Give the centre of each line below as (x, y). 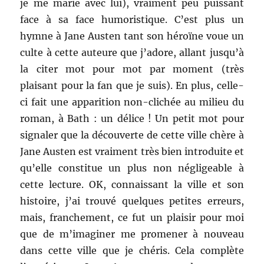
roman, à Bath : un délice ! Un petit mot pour (132, 119)
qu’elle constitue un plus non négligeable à (132, 168)
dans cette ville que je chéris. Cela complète (132, 251)
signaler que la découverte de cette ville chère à (132, 135)
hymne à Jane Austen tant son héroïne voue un (132, 36)
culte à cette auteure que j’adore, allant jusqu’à (132, 53)
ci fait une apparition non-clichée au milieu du (132, 102)
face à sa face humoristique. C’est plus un (132, 20)
